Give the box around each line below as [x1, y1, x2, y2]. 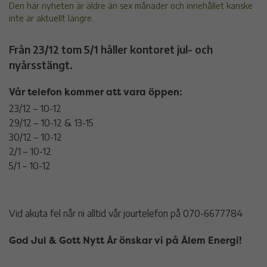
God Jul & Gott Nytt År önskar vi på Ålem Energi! [9, 233, 242, 247]
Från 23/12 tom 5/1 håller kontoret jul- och [9, 43, 213, 57]
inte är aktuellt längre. [9, 12, 94, 23]
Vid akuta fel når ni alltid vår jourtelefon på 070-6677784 [9, 207, 243, 220]
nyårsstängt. [9, 58, 73, 72]
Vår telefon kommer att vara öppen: [9, 85, 182, 99]
